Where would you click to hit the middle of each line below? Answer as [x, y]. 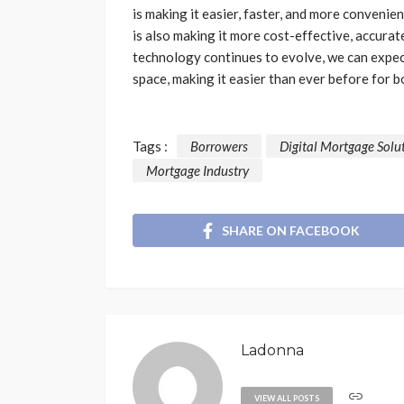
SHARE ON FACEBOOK [291, 231]
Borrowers [219, 146]
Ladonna [272, 351]
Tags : [150, 146]
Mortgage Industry [197, 170]
